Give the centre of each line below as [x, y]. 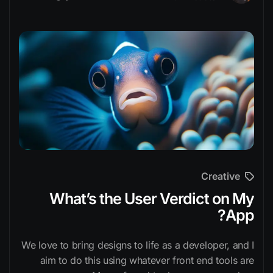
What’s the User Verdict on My [152, 199]
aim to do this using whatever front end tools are [147, 261]
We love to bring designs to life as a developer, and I [138, 245]
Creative [221, 176]
